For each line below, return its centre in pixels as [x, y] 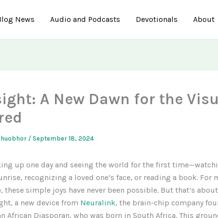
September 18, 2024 [63, 138]
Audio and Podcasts [85, 19]
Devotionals [157, 19]
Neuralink [98, 203]
